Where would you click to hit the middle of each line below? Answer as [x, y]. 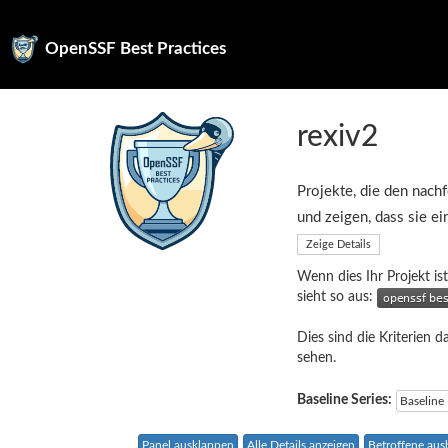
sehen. [316, 358]
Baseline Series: [344, 400]
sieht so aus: [337, 297]
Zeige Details [338, 244]
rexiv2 [337, 137]
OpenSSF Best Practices [135, 48]
